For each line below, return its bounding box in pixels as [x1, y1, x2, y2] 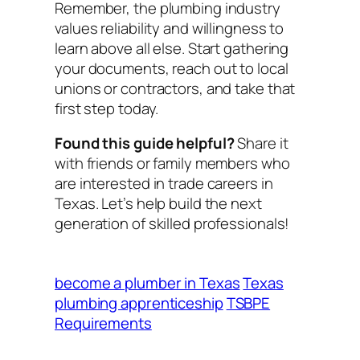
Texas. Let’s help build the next [55, 193, 262, 215]
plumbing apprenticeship [55, 292, 223, 313]
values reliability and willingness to [55, 17, 284, 39]
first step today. [55, 97, 159, 119]
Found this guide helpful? [55, 133, 235, 154]
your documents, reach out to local [55, 57, 288, 79]
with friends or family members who [55, 153, 290, 174]
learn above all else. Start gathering [55, 37, 289, 59]
